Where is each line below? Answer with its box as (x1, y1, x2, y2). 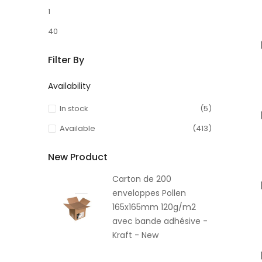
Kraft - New (112, 229, 158, 241)
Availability (48, 80, 91, 92)
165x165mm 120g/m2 (112, 201, 196, 213)
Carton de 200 (112, 173, 171, 185)
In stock (59, 103, 88, 115)
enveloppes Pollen (112, 187, 186, 199)
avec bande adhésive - (112, 215, 208, 227)
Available (59, 123, 95, 135)
